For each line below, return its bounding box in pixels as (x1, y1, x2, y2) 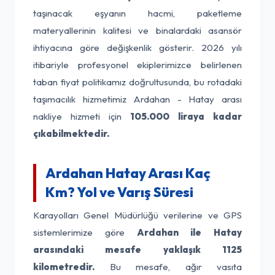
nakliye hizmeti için (33, 110, 130, 122)
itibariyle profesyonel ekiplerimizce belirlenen (33, 59, 242, 71)
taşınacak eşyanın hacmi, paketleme (33, 7, 242, 19)
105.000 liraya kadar (130, 110, 242, 122)
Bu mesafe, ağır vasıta (95, 261, 242, 273)
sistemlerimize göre (33, 227, 137, 238)
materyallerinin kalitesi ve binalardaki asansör (33, 25, 242, 36)
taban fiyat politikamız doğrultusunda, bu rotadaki (33, 76, 242, 88)
